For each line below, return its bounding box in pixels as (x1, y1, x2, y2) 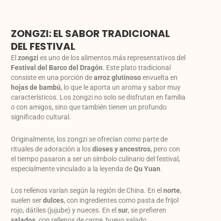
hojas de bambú (11, 83, 61, 92)
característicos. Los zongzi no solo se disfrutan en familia (11, 93, 186, 102)
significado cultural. (11, 113, 72, 121)
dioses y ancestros (92, 145, 151, 153)
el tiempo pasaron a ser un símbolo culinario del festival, (11, 154, 181, 163)
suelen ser (11, 196, 43, 205)
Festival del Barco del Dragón (11, 64, 103, 72)
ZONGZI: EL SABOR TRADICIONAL (11, 27, 171, 41)
